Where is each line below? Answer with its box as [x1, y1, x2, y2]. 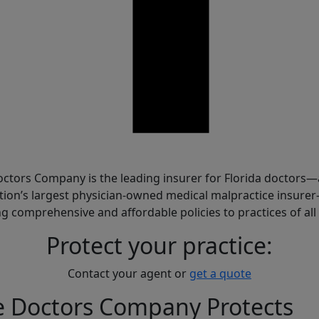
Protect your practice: [46, 230, 273, 261]
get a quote [189, 266, 251, 282]
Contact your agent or [68, 266, 189, 282]
